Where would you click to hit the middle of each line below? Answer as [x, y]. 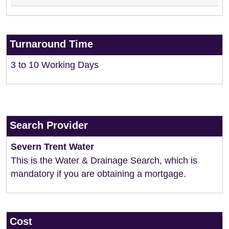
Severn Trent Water [52, 147]
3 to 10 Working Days [55, 65]
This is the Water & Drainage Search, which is [104, 161]
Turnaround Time [51, 44]
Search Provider [49, 125]
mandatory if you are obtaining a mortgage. [98, 174]
